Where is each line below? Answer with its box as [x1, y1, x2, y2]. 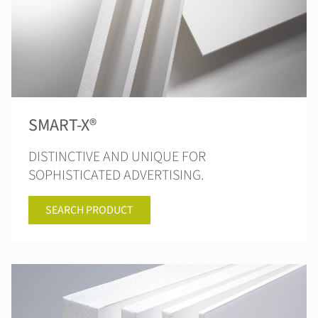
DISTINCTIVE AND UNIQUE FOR [28, 147, 206, 167]
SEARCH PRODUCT [45, 202, 133, 218]
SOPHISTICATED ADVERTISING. [28, 165, 204, 185]
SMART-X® [28, 113, 97, 138]
